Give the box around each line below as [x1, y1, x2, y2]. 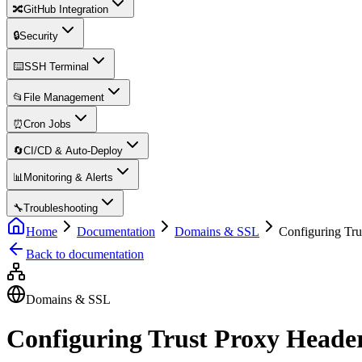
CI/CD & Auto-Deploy [23, 145, 123, 157]
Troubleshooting [23, 202, 98, 214]
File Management [23, 91, 104, 103]
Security [19, 30, 58, 42]
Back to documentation [26, 247, 144, 261]
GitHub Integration [23, 3, 108, 15]
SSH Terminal [24, 61, 89, 73]
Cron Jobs [23, 118, 71, 130]
